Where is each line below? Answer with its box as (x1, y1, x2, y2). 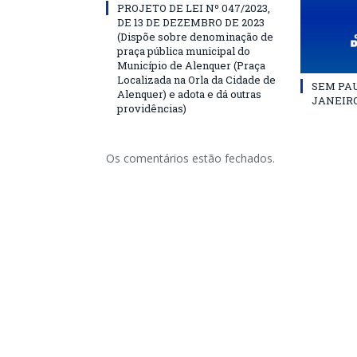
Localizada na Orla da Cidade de (117, 73, 276, 87)
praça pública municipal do (117, 44, 250, 58)
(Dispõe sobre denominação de (117, 29, 273, 44)
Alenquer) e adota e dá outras (117, 87, 261, 101)
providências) (117, 101, 186, 116)
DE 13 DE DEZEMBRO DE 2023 (117, 15, 265, 29)
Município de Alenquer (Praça (117, 58, 265, 73)
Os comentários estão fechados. (106, 151, 275, 166)
